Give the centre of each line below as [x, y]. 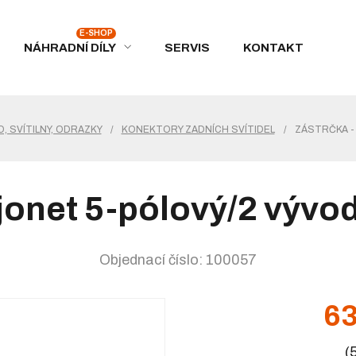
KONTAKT [273, 47]
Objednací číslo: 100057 [178, 260]
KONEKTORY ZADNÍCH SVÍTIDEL [198, 130]
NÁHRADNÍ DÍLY [70, 47]
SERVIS [187, 47]
